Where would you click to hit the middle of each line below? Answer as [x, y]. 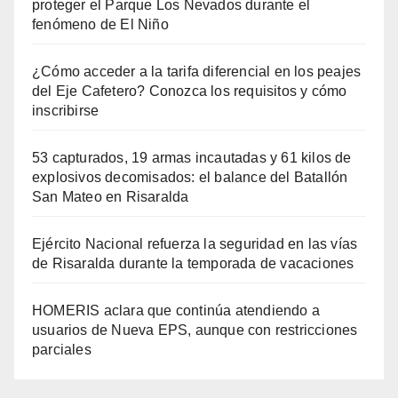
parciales [62, 349]
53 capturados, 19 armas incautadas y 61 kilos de [192, 157]
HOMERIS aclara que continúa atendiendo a [176, 310]
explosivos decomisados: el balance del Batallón [190, 177]
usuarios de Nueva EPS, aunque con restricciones [195, 330]
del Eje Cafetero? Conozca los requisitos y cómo [190, 91]
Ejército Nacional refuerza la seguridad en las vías [195, 243]
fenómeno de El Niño [100, 24]
